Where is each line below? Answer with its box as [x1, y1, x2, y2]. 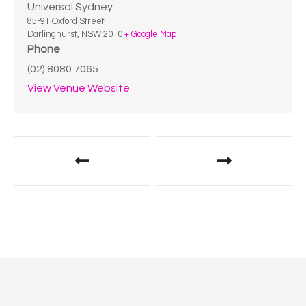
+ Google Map [124, 30, 176, 40]
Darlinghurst [27, 30, 77, 40]
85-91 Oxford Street [27, 17, 105, 27]
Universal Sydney [27, 1, 113, 13]
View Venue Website [27, 83, 130, 94]
